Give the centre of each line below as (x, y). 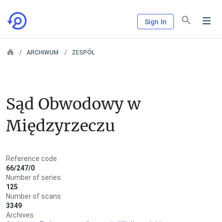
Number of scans (33, 196)
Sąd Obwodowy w (73, 104)
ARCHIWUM (43, 53)
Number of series (33, 177)
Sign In (156, 22)
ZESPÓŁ (83, 53)
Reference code (31, 159)
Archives (20, 215)
